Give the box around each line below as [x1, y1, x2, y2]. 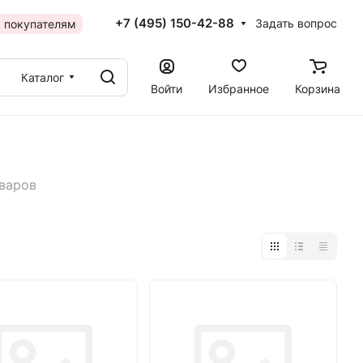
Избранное [208, 81, 269, 96]
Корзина [295, 81, 340, 96]
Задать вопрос [255, 16, 337, 30]
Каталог [21, 70, 64, 84]
